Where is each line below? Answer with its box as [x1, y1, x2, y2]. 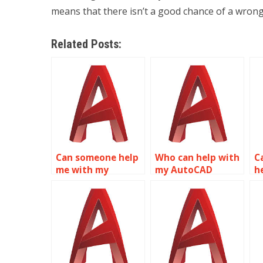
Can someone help [56, 151, 139, 164]
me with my [56, 164, 109, 176]
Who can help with [155, 151, 240, 164]
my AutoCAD [155, 164, 213, 176]
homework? [155, 176, 208, 188]
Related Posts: [51, 37, 122, 51]
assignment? [56, 188, 114, 201]
